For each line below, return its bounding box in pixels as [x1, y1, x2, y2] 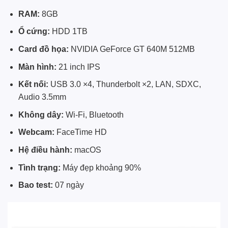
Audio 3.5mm [18, 93, 66, 102]
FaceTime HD [54, 128, 107, 137]
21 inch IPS [56, 62, 100, 71]
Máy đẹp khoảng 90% [60, 163, 141, 172]
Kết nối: [18, 80, 48, 89]
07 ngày [52, 181, 84, 190]
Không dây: [18, 110, 64, 119]
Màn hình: [18, 62, 56, 71]
